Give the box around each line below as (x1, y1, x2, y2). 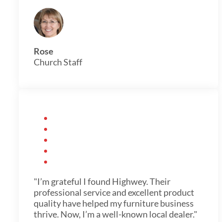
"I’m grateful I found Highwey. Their (34, 175, 170, 187)
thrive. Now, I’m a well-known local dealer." (34, 208, 197, 220)
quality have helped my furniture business (34, 197, 194, 209)
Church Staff (34, 56, 82, 67)
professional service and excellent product (34, 186, 194, 198)
